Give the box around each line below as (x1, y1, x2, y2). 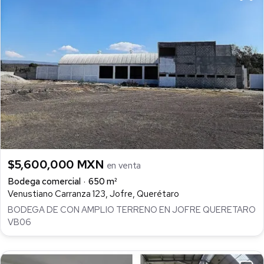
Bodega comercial (8, 176, 81, 188)
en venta (106, 160, 141, 172)
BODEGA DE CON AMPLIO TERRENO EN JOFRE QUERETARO (8, 203, 256, 216)
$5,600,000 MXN (8, 157, 107, 173)
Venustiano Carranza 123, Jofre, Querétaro (8, 188, 179, 200)
